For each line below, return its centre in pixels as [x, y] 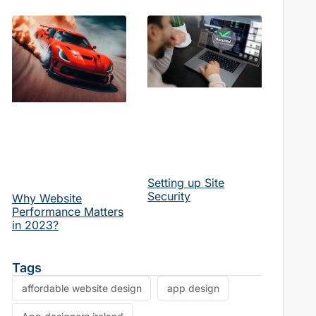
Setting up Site [186, 183]
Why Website [47, 199]
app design [193, 288]
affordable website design [81, 288]
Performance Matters [67, 212]
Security [169, 196]
